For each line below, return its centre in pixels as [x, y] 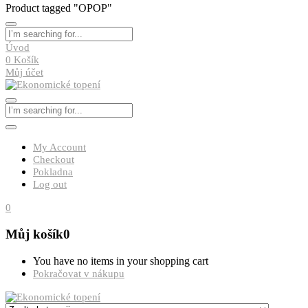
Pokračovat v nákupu [79, 273]
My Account [59, 147]
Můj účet [24, 73]
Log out [50, 185]
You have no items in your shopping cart [121, 261]
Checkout [54, 160]
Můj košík [34, 234]
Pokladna [53, 172]
